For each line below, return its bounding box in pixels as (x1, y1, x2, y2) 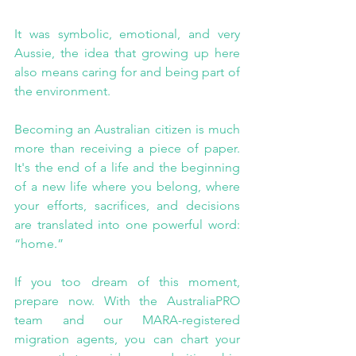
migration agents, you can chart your (14, 331, 240, 347)
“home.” (14, 236, 64, 252)
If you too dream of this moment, (14, 274, 240, 290)
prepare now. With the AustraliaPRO (14, 293, 240, 309)
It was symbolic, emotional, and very (14, 26, 240, 42)
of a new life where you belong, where (14, 179, 240, 195)
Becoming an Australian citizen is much (14, 122, 240, 137)
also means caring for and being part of (14, 64, 240, 80)
